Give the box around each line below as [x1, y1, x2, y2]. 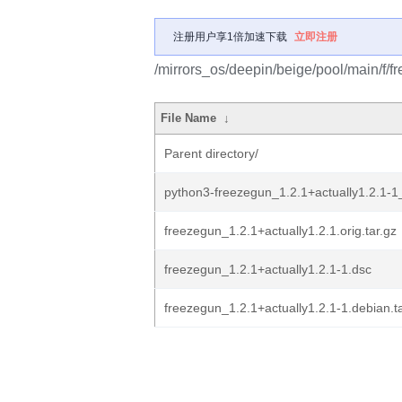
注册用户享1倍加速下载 [173, 31, 287, 43]
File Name [161, 111, 217, 125]
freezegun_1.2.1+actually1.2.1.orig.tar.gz [164, 223, 397, 238]
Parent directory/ [164, 146, 258, 161]
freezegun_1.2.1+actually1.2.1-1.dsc [164, 262, 371, 276]
